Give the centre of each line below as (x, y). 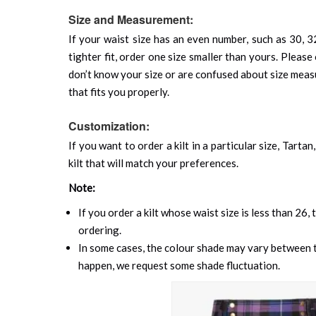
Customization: (109, 126)
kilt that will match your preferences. (153, 163)
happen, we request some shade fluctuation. (179, 265)
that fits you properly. (119, 91)
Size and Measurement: (131, 19)
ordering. (100, 230)
